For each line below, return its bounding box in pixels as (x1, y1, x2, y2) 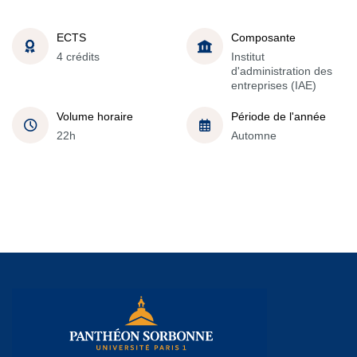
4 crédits (57, 50, 100, 63)
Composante (231, 31, 296, 44)
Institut (231, 50, 265, 63)
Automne (231, 129, 277, 142)
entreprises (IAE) (231, 79, 316, 92)
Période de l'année (231, 110, 326, 123)
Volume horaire (57, 110, 133, 123)
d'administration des (231, 65, 332, 77)
